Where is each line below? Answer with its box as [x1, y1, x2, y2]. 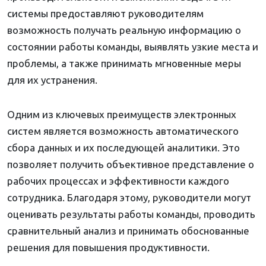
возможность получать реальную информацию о [7, 24, 241, 36]
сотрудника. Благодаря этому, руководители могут [7, 192, 251, 204]
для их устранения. [7, 74, 97, 86]
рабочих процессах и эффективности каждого [7, 175, 229, 187]
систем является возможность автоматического [7, 125, 239, 137]
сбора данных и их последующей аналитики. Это [7, 142, 240, 154]
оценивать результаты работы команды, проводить [7, 208, 255, 220]
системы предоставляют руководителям [7, 8, 204, 20]
